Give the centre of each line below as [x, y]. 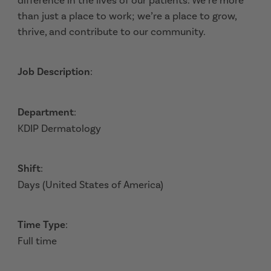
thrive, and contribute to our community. [112, 31]
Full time [37, 241]
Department [46, 112]
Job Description [54, 72]
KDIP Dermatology [59, 128]
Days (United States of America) [90, 184]
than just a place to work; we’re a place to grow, [127, 16]
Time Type [41, 225]
